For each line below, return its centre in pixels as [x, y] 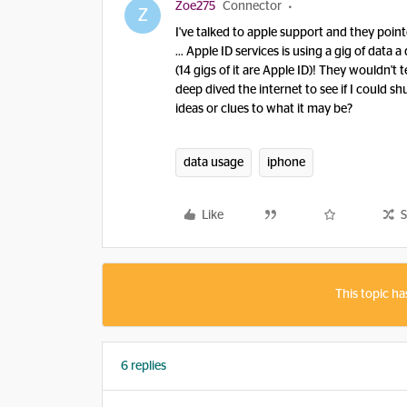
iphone [286, 163]
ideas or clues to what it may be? [265, 109]
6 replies [144, 366]
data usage [213, 163]
